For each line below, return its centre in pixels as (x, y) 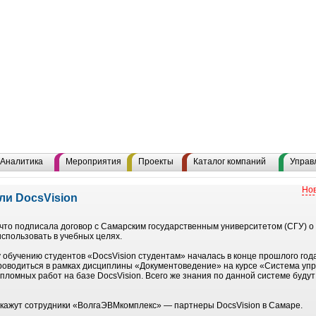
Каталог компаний (230, 162)
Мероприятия (93, 162)
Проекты (156, 162)
